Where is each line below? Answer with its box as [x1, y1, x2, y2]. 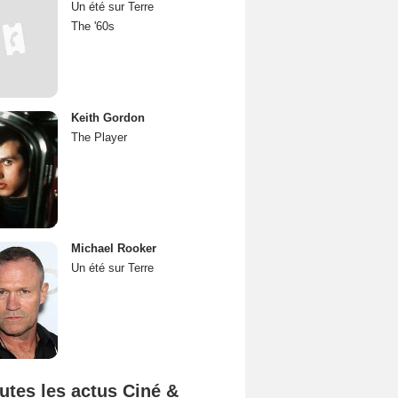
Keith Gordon [71, 111, 145, 124]
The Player [71, 131, 127, 144]
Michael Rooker [71, 242, 156, 255]
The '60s [71, 20, 115, 33]
